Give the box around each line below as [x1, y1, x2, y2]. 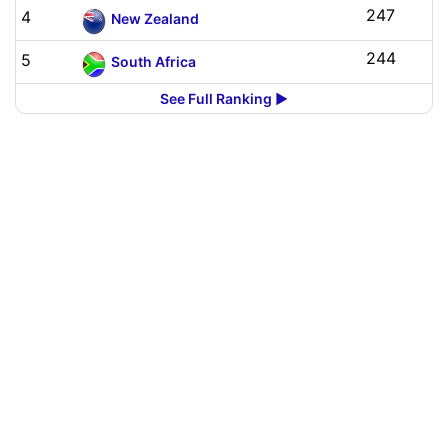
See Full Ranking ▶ [160, 90, 288, 107]
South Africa [110, 53, 196, 70]
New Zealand [110, 10, 199, 27]
